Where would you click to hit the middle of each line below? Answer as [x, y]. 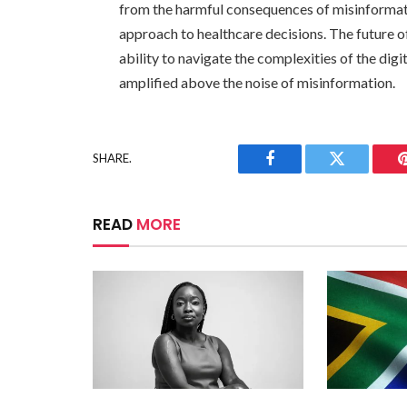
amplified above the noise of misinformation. [258, 82]
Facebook [300, 172]
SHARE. [112, 159]
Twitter [359, 172]
